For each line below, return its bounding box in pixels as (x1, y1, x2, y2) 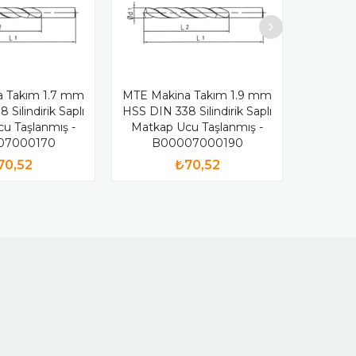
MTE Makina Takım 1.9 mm (122, 87, 272, 103)
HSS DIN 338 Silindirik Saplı (122, 103, 272, 118)
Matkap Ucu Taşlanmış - (131, 119, 263, 134)
